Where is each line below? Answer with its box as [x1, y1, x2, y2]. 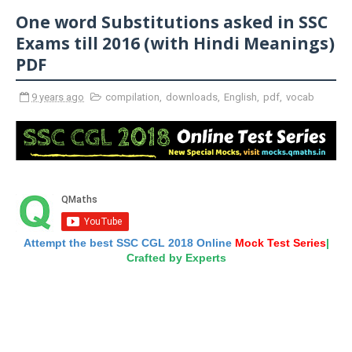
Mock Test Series [234, 236, 326, 249]
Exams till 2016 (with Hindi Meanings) [16, 32, 335, 54]
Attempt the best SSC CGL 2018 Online [23, 236, 235, 249]
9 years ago [31, 91, 84, 103]
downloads [166, 91, 218, 103]
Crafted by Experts [126, 251, 226, 264]
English [224, 91, 257, 103]
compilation [105, 91, 159, 103]
